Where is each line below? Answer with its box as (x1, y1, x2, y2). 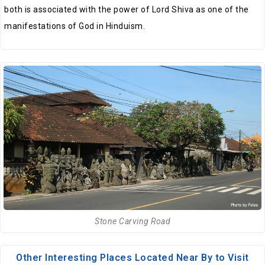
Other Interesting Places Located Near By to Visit (16, 251, 249, 263)
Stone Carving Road (95, 216, 170, 226)
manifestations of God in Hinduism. (4, 21, 145, 31)
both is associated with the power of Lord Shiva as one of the (4, 4, 249, 14)
